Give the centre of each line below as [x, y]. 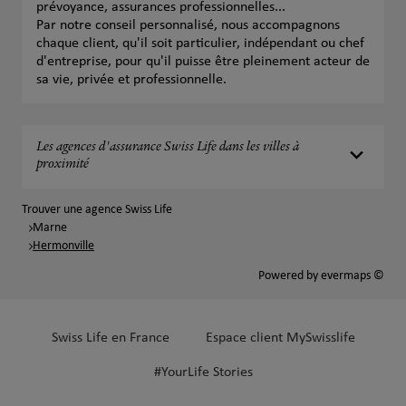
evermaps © [353, 276]
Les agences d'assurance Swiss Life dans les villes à [168, 148]
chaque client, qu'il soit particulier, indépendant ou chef [200, 43]
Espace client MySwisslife [280, 338]
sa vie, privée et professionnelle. [131, 80]
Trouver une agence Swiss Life [97, 210]
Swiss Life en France [110, 338]
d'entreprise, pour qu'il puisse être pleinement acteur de [203, 62]
